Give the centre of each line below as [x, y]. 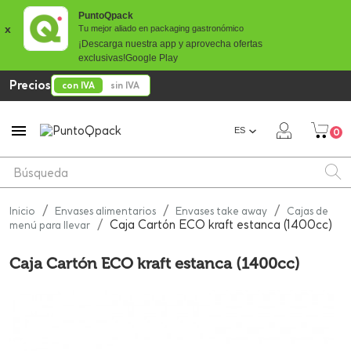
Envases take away [221, 211]
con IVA [78, 85]
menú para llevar [50, 225]
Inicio [22, 211]
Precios [30, 85]
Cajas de [308, 211]
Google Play [152, 58]
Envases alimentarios [105, 211]
